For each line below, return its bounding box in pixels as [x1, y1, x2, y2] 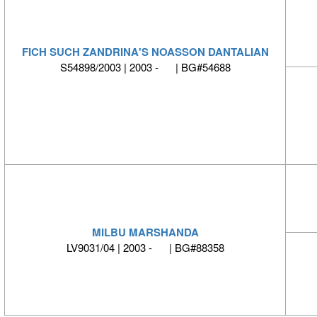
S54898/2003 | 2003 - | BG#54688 [59, 59, 231, 75]
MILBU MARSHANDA [91, 224, 199, 241]
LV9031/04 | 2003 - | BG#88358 [66, 240, 224, 255]
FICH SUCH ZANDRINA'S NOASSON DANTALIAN [21, 44, 269, 60]
